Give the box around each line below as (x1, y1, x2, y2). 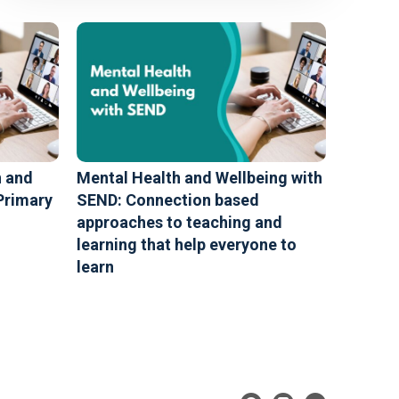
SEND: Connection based (77, 191, 259, 209)
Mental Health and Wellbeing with (77, 168, 322, 187)
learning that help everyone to (77, 235, 297, 254)
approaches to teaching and (77, 213, 282, 232)
